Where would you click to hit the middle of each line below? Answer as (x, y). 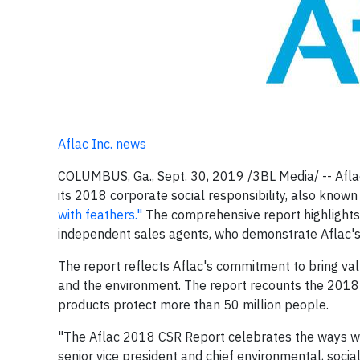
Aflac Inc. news (102, 144)
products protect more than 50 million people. (193, 305)
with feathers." (102, 215)
